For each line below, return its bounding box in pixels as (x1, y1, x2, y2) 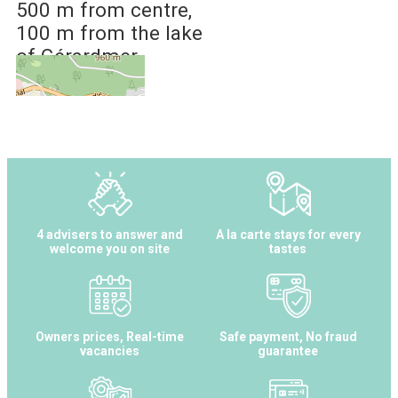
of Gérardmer (16, 44, 138, 68)
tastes (269, 242, 307, 257)
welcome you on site (50, 242, 170, 257)
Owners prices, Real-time (36, 330, 184, 345)
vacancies (80, 344, 139, 359)
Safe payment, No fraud (219, 330, 357, 345)
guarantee (258, 344, 319, 359)
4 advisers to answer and (36, 227, 183, 243)
